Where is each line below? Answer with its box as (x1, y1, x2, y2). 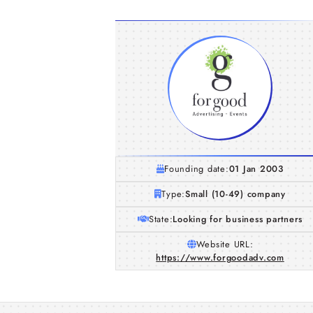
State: (148, 212, 173, 226)
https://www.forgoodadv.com (156, 251, 284, 264)
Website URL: (196, 238, 254, 251)
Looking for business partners (173, 212, 303, 226)
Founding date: (164, 162, 229, 175)
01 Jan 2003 (228, 162, 284, 175)
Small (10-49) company (185, 187, 286, 201)
